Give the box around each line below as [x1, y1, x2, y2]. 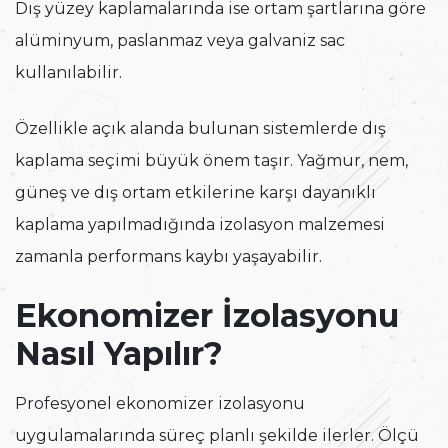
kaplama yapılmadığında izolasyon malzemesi [15, 215, 385, 235]
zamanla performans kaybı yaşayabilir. [15, 247, 322, 267]
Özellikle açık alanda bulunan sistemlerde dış [15, 119, 386, 139]
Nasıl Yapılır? [15, 334, 223, 374]
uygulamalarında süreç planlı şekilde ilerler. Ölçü [15, 426, 419, 446]
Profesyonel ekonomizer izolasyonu [15, 394, 305, 414]
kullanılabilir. [15, 63, 122, 83]
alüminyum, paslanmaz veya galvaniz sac [15, 31, 345, 51]
